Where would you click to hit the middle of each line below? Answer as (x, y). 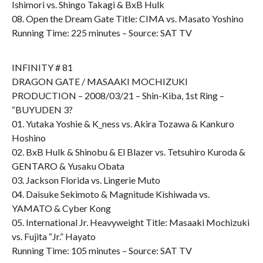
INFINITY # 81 (42, 67)
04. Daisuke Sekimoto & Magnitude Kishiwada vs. (110, 194)
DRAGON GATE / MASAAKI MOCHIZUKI (100, 81)
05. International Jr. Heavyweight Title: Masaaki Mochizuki (130, 222)
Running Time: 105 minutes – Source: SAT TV (102, 250)
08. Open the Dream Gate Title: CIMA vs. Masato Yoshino (127, 18)
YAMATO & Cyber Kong (61, 208)
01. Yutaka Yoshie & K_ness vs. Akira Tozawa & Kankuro (123, 124)
